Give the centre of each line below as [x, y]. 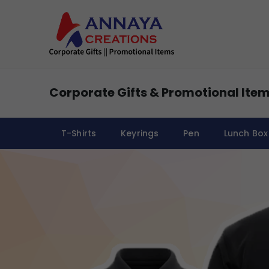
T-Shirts [79, 133]
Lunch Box [246, 133]
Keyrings [140, 133]
